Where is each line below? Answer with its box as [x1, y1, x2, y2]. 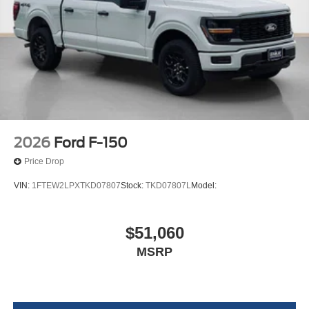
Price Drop [24, 157, 64, 166]
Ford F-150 [54, 134, 128, 151]
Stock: [121, 180, 146, 190]
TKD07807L [146, 180, 191, 190]
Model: [191, 180, 217, 190]
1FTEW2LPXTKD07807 [32, 180, 121, 190]
